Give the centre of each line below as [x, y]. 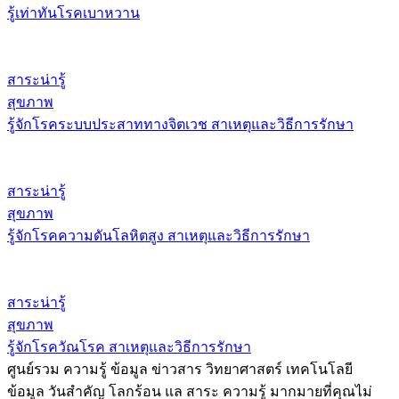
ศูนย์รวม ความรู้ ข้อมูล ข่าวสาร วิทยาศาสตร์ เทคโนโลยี [180, 369]
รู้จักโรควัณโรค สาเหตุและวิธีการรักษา [129, 346]
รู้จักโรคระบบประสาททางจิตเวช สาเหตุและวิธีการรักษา [180, 124]
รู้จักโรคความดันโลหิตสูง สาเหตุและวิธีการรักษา [159, 235]
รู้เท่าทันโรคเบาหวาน [73, 12]
